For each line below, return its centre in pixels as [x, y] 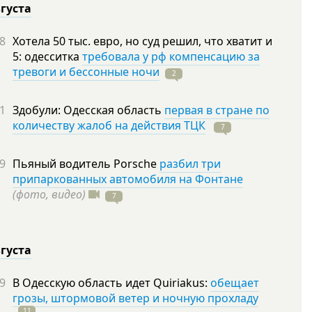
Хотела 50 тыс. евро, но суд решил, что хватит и [142, 41]
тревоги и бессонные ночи [86, 72]
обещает [235, 283]
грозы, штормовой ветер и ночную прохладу [135, 298]
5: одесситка [47, 56]
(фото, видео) [49, 194]
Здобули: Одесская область [88, 110]
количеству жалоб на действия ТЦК [109, 125]
